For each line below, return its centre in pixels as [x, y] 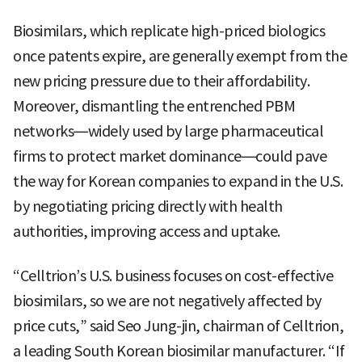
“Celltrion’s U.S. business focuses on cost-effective [173, 276]
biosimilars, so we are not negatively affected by [167, 301]
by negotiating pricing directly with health [148, 206]
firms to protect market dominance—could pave [170, 156]
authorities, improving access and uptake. [147, 231]
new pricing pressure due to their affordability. [161, 81]
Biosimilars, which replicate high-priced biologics [169, 31]
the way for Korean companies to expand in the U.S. [178, 181]
